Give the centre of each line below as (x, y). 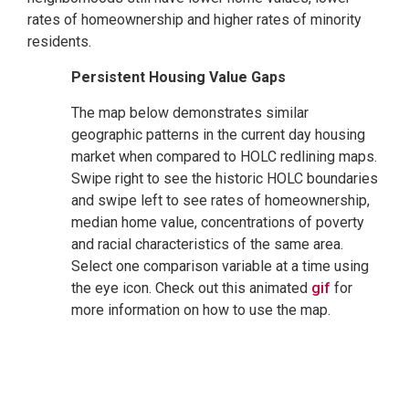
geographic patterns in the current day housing (218, 134)
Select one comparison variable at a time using (220, 266)
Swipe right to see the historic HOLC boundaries (225, 178)
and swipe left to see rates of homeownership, (220, 200)
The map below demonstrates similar (190, 112)
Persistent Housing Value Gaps (180, 77)
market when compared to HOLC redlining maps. (224, 156)
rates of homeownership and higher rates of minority (194, 19)
